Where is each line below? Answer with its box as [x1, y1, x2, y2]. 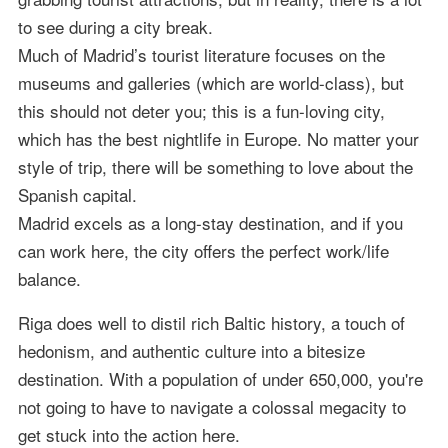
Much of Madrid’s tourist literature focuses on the [17, 41, 385, 67]
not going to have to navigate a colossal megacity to [17, 393, 406, 419]
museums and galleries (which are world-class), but [17, 69, 404, 95]
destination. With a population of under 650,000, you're [17, 365, 423, 391]
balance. [17, 265, 81, 291]
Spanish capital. [17, 181, 137, 207]
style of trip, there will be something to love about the [17, 153, 413, 179]
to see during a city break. [17, 13, 213, 39]
